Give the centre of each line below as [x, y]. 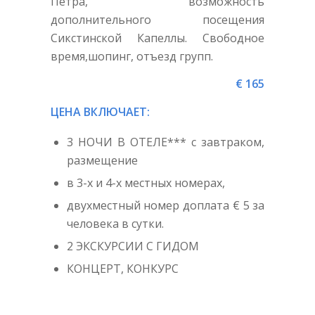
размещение [102, 160]
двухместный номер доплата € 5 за [166, 205]
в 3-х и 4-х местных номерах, [146, 182]
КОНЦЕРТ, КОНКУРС [122, 268]
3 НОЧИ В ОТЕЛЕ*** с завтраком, [166, 142]
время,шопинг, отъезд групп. [131, 56]
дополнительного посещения [157, 19]
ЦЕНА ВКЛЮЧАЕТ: [100, 111]
